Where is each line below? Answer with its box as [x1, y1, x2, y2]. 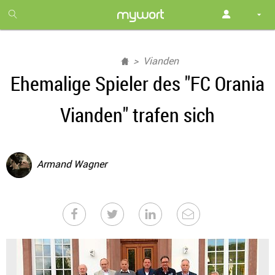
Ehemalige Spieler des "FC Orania [10, 70, 265, 96]
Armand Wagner [37, 157, 107, 171]
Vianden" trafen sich [60, 101, 215, 128]
